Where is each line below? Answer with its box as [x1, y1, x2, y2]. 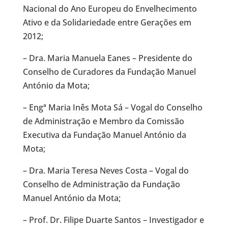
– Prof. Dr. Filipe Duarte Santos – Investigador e [22, 214, 204, 225]
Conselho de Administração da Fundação [22, 179, 180, 190]
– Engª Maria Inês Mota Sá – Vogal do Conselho [22, 102, 203, 113]
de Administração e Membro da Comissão [22, 116, 184, 127]
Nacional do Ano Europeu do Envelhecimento [22, 3, 197, 14]
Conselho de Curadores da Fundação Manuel [22, 66, 196, 77]
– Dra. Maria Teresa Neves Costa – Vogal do [22, 165, 189, 176]
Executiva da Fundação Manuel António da [22, 129, 186, 140]
